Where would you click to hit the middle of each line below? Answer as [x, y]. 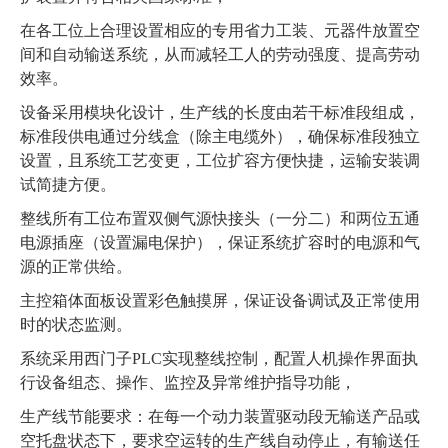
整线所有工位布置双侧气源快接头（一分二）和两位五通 [220, 219]
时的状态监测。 [76, 325]
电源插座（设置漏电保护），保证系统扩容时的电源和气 [220, 243]
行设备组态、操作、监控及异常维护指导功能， [190, 383]
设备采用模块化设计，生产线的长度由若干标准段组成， [220, 113]
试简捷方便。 [68, 185]
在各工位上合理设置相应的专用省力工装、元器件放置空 [220, 31]
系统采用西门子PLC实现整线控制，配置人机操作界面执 [219, 359]
